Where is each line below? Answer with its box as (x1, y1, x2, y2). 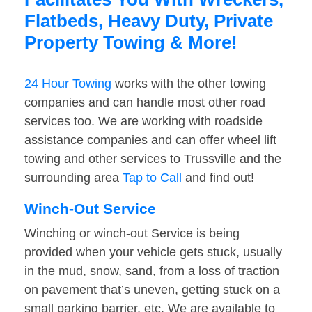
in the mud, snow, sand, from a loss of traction (24, 264, 279, 279)
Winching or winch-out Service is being (24, 226, 240, 241)
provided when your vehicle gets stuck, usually (24, 245, 282, 260)
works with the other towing (111, 77, 266, 91)
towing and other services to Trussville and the (24, 152, 281, 166)
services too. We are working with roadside (24, 114, 263, 129)
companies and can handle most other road (24, 95, 265, 110)
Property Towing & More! (24, 32, 237, 54)
